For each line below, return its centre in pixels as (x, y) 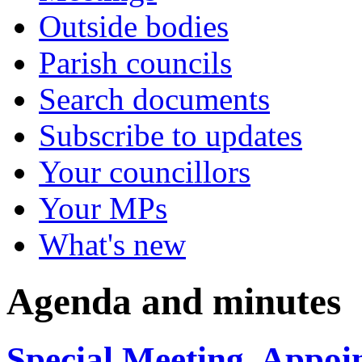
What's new (112, 244)
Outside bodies (134, 26)
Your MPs (103, 208)
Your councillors (145, 172)
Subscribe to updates (170, 135)
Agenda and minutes (174, 302)
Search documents (154, 99)
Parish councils (135, 63)
